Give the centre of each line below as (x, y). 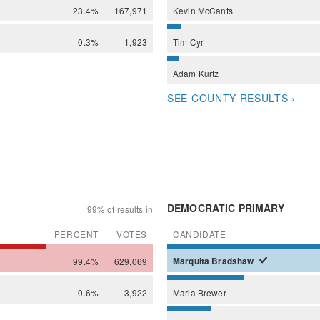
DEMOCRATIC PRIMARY (226, 207)
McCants (215, 10)
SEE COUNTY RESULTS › (231, 98)
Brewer (212, 292)
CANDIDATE (200, 234)
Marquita (192, 261)
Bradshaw (234, 261)
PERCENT (76, 234)
